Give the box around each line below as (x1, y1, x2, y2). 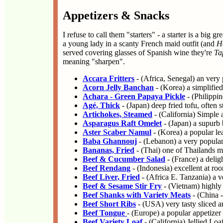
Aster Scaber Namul (83, 128, 151, 136)
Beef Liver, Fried (83, 173, 140, 181)
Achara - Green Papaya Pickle (83, 92, 185, 101)
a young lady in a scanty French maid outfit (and (63, 39, 217, 48)
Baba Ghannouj (83, 137, 137, 145)
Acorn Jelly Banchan (83, 83, 154, 92)
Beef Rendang (83, 164, 130, 172)
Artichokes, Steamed (83, 110, 152, 118)
